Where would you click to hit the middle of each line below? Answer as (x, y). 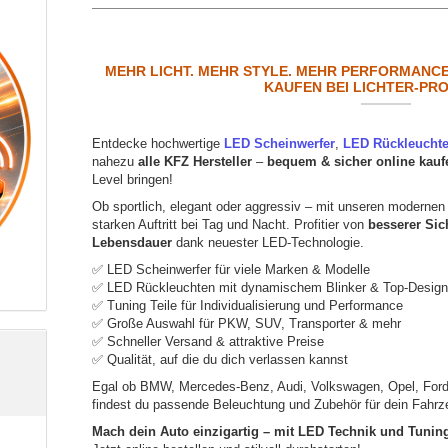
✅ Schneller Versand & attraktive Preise (208, 342)
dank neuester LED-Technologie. (268, 243)
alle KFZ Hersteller (195, 162)
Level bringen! (133, 180)
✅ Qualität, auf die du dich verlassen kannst (220, 360)
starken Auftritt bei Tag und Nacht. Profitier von (230, 225)
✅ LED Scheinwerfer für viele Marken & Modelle (231, 270)
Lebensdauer (132, 243)
